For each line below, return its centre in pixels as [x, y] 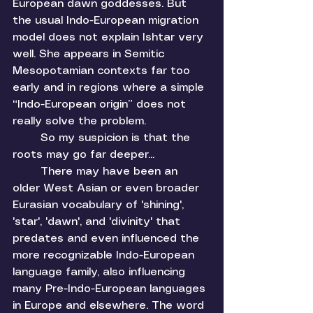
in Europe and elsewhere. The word [110, 306]
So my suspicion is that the [27, 138]
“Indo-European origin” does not [101, 105]
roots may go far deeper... [85, 155]
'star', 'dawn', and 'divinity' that [98, 222]
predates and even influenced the [108, 239]
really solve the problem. [79, 122]
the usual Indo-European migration [107, 21]
